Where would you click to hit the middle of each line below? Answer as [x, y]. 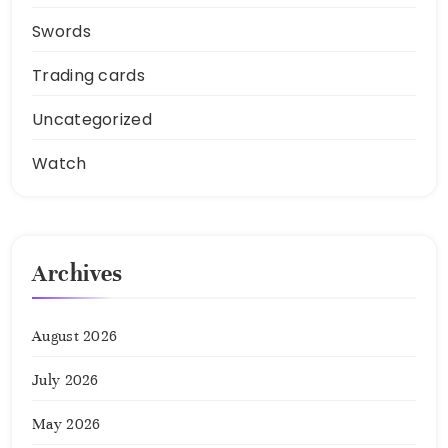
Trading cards [88, 76]
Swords [61, 32]
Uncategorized [92, 120]
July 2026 [65, 380]
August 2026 [75, 336]
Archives [77, 274]
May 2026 [66, 424]
